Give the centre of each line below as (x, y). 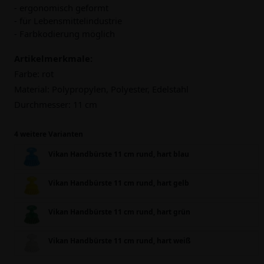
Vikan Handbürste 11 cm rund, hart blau (119, 154)
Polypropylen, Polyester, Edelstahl (119, 89)
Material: (32, 89)
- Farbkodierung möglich (65, 34)
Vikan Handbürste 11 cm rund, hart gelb (119, 183)
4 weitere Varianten (49, 134)
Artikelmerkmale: (53, 58)
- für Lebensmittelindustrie (68, 21)
